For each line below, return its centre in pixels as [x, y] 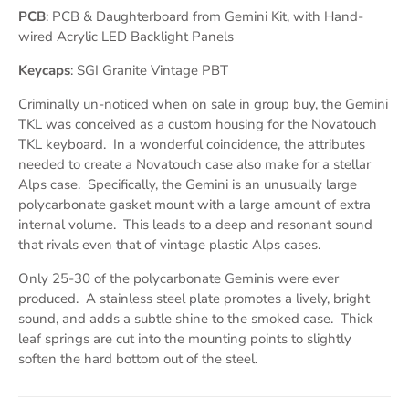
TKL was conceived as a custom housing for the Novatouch [198, 124]
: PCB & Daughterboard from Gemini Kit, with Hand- [204, 16]
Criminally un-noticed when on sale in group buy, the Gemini [203, 104]
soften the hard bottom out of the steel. [138, 358]
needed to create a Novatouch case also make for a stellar [194, 164]
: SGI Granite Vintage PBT [149, 70]
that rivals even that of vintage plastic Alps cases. [169, 244]
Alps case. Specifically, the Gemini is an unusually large [188, 184]
